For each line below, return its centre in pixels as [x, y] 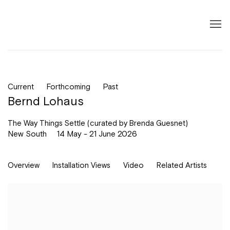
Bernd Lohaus [46, 101]
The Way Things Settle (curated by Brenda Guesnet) [98, 123]
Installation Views [81, 165]
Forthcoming [69, 86]
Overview [24, 165]
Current [21, 86]
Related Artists [182, 165]
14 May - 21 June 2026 [97, 133]
